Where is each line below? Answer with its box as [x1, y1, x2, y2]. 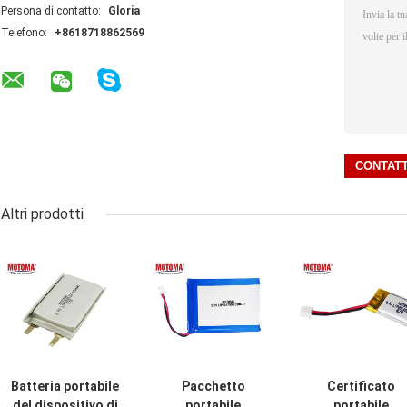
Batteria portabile [11, 379, 119, 394]
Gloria [108, 5, 140, 18]
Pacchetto [181, 379, 245, 394]
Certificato [327, 379, 395, 394]
